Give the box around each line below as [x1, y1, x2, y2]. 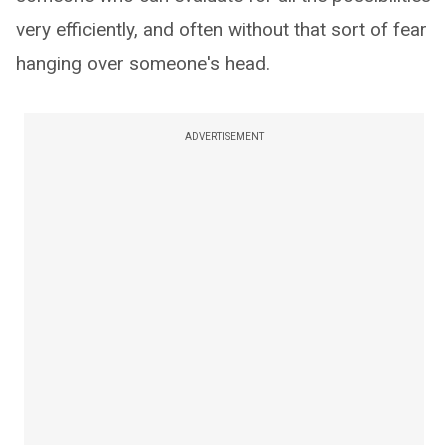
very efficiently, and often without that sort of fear [16, 18, 427, 41]
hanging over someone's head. [16, 52, 270, 75]
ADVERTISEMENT [184, 131, 264, 142]
